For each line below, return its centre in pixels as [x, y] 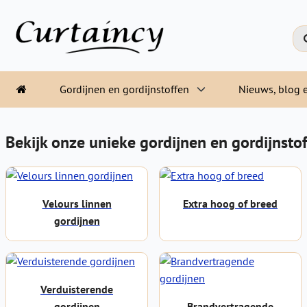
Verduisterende [77, 289]
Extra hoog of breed [230, 204]
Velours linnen [77, 204]
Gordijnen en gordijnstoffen [124, 89]
